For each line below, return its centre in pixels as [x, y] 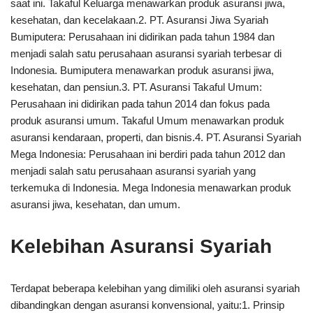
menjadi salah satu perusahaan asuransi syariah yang [133, 171]
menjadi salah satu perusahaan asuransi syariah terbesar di [146, 53]
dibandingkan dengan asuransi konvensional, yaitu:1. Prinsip [147, 305]
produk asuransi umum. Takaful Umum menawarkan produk [147, 121]
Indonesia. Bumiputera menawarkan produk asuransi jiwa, [142, 70]
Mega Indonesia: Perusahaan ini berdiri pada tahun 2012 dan [148, 154]
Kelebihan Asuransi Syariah [141, 246]
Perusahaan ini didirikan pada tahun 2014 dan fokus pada [140, 104]
